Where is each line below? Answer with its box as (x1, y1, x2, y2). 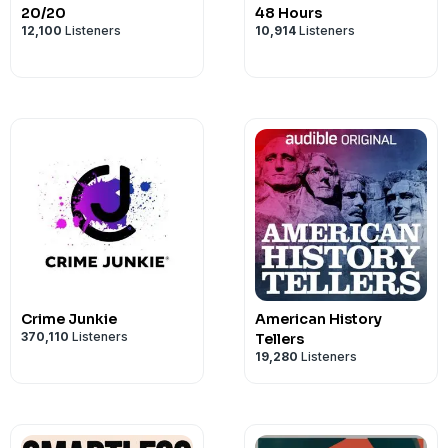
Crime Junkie (21, 310, 117, 328)
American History (255, 310, 382, 328)
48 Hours (255, 4, 322, 22)
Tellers (255, 330, 304, 348)
